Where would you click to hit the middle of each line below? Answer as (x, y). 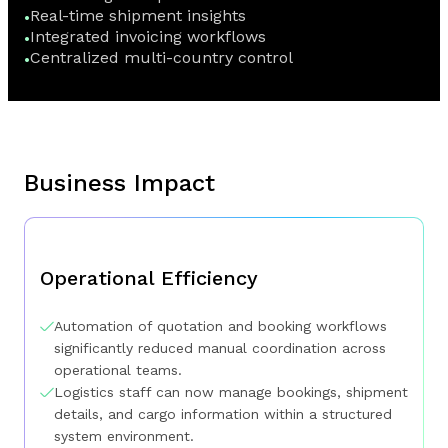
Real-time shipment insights (138, 16)
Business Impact (119, 183)
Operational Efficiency (149, 278)
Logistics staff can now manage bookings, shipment (231, 392)
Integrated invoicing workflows (148, 37)
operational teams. (118, 370)
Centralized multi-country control (161, 58)
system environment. (124, 436)
